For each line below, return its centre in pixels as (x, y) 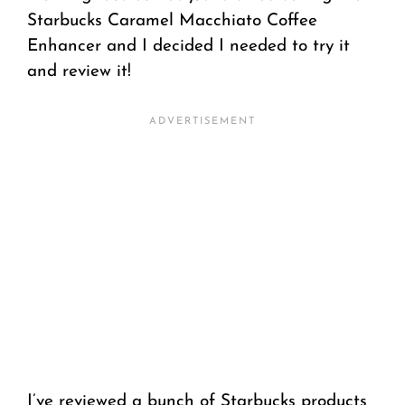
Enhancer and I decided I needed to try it (188, 47)
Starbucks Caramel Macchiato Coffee (172, 22)
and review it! (79, 72)
